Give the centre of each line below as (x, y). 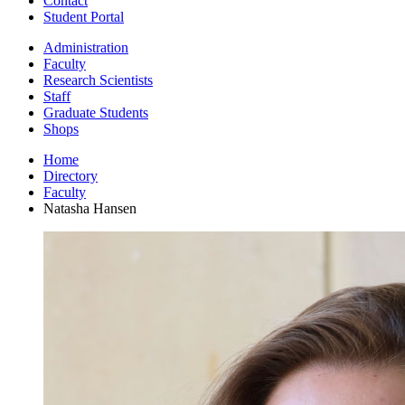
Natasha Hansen (90, 208)
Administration (86, 47)
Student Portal (84, 16)
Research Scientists (98, 80)
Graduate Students (96, 112)
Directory (71, 175)
